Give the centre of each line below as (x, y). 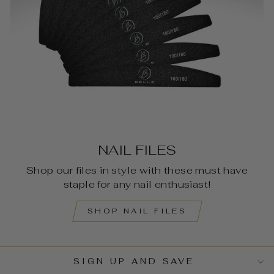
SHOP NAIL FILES (137, 211)
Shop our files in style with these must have (137, 170)
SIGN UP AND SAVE (134, 261)
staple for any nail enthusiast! (137, 184)
